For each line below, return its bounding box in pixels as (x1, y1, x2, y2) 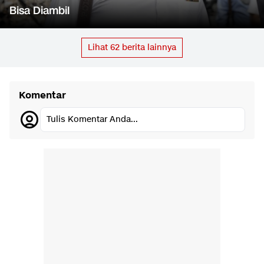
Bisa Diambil (9, 3, 70, 19)
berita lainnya (120, 42, 176, 54)
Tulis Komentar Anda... (47, 114, 138, 126)
